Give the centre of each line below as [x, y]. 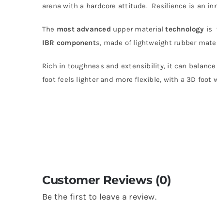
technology [185, 29]
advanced [94, 29]
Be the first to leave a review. [99, 196]
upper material [138, 29]
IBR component [69, 42]
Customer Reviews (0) [107, 180]
